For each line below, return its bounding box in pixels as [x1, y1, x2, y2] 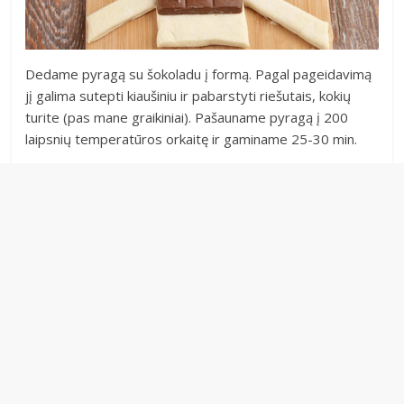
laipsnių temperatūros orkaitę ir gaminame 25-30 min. [25, 130, 358, 149]
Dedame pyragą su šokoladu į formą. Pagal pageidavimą [25, 65, 372, 84]
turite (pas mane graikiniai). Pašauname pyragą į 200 [25, 108, 349, 127]
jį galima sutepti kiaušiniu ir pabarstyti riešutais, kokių [25, 87, 352, 106]
